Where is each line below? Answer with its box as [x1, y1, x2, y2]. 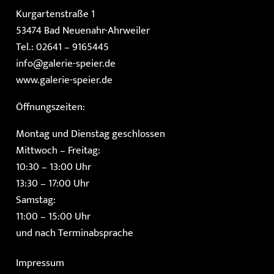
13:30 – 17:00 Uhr [15, 174, 89, 192]
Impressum [15, 254, 64, 272]
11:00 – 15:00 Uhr [15, 207, 91, 225]
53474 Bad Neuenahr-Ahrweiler [15, 21, 150, 39]
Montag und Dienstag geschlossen [15, 125, 165, 143]
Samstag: [15, 191, 56, 209]
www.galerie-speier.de [15, 71, 113, 89]
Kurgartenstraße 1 [15, 5, 95, 23]
